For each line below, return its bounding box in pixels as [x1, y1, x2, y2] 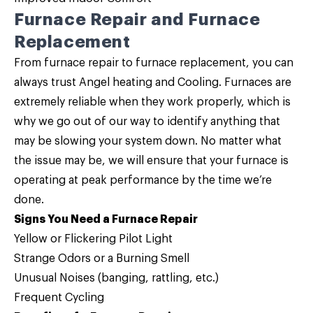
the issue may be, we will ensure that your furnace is [14, 155, 289, 166]
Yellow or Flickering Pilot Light [14, 233, 173, 245]
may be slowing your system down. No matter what [14, 136, 282, 147]
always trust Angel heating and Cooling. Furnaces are [14, 77, 291, 88]
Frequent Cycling [14, 292, 104, 303]
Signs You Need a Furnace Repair [14, 214, 198, 225]
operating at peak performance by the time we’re [14, 175, 272, 186]
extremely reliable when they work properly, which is [14, 96, 291, 108]
